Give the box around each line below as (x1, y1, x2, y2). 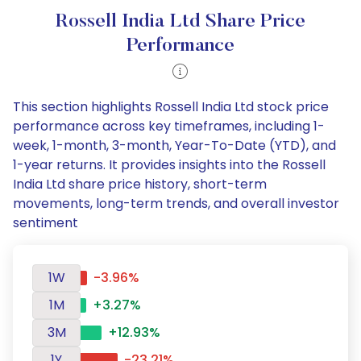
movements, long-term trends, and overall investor (13, 194, 339, 213)
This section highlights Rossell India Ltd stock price (13, 98, 329, 116)
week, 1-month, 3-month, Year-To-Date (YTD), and (13, 136, 336, 155)
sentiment (13, 214, 78, 232)
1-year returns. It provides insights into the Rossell (13, 156, 326, 174)
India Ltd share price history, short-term (13, 175, 267, 193)
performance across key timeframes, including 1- (13, 117, 325, 135)
